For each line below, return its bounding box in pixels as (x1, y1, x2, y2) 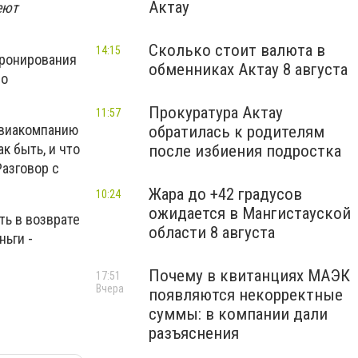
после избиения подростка (149, 141, 341, 161)
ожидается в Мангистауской (149, 204, 351, 223)
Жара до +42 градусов (149, 185, 302, 204)
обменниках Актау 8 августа (149, 60, 348, 79)
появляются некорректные (149, 285, 343, 304)
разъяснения (149, 324, 239, 343)
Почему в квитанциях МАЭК (149, 266, 350, 285)
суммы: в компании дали (149, 304, 328, 324)
